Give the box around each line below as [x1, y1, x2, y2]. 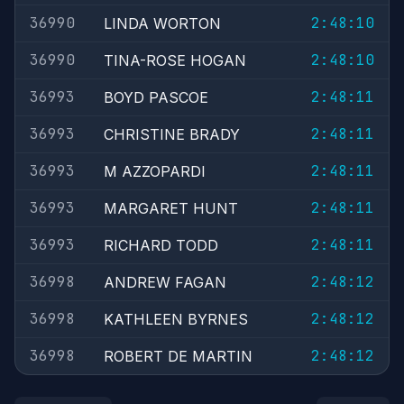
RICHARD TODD [104, 236, 218, 254]
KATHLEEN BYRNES [104, 310, 248, 328]
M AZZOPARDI [104, 162, 206, 180]
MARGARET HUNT [104, 199, 238, 217]
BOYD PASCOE [104, 88, 208, 106]
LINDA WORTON [104, 14, 221, 32]
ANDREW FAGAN [104, 273, 226, 291]
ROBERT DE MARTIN [104, 347, 252, 365]
